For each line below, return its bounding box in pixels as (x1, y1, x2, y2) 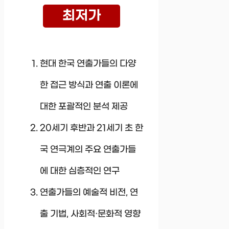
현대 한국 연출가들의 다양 (40, 58, 136, 69)
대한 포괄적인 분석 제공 (40, 101, 128, 112)
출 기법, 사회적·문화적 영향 (40, 209, 141, 219)
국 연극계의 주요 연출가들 (40, 144, 136, 155)
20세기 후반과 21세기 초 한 (40, 123, 143, 133)
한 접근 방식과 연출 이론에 (40, 80, 138, 90)
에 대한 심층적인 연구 (40, 166, 120, 176)
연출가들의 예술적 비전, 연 (40, 187, 138, 198)
